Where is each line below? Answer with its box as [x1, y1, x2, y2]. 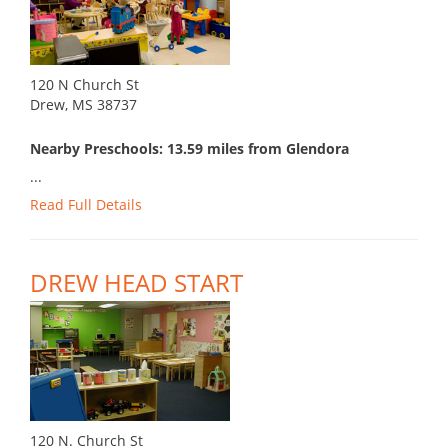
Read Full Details [30, 195, 142, 215]
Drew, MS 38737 [30, 95, 137, 115]
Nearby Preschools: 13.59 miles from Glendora [30, 139, 349, 159]
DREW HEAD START [30, 266, 243, 300]
